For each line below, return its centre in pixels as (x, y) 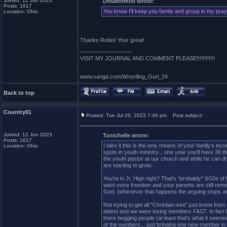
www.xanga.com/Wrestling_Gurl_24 (124, 77)
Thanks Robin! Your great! (112, 40)
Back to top (19, 93)
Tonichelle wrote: (126, 135)
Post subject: (186, 115)
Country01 (17, 112)
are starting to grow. (128, 165)
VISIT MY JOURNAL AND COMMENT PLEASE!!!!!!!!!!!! (147, 58)
